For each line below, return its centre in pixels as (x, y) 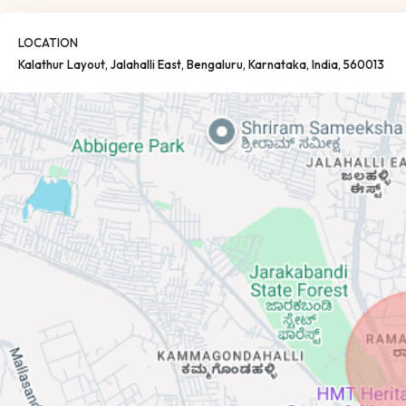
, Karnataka (275, 64)
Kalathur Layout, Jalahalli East (100, 64)
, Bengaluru (212, 64)
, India (322, 64)
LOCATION (48, 43)
